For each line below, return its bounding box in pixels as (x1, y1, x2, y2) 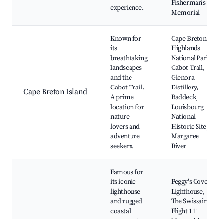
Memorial (171, 8, 200, 18)
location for (110, 103, 144, 112)
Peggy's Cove (171, 177, 208, 187)
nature (110, 112, 130, 122)
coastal (110, 207, 131, 216)
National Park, (171, 54, 212, 63)
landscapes (110, 64, 142, 73)
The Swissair (171, 197, 207, 206)
